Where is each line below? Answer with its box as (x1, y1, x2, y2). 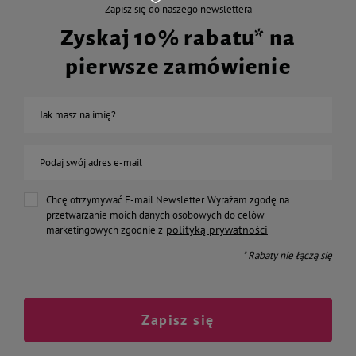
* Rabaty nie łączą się (242, 249, 332, 262)
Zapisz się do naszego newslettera (104, 2, 252, 16)
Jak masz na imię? (40, 108, 116, 122)
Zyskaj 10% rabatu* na (60, 26, 296, 50)
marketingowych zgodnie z (46, 223, 163, 237)
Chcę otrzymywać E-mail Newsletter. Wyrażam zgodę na (46, 193, 289, 207)
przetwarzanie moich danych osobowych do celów (46, 208, 265, 222)
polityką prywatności (166, 222, 268, 237)
